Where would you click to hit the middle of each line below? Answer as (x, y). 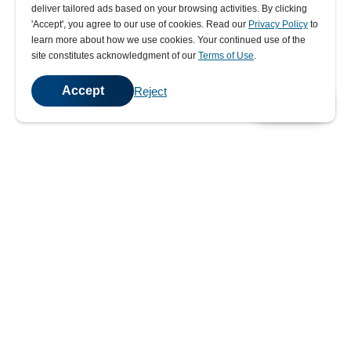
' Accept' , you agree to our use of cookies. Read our (140, 24)
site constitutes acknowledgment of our (115, 56)
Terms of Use (226, 56)
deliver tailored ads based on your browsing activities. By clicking (169, 9)
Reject (150, 91)
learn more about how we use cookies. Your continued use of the (168, 40)
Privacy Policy (278, 24)
